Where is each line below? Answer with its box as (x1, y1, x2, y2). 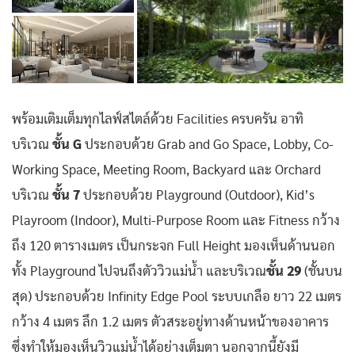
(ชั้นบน (301, 265, 342, 279)
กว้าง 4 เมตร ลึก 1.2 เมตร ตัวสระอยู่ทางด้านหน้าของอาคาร (12, 316, 329, 330)
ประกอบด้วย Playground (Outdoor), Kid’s (83, 189, 315, 203)
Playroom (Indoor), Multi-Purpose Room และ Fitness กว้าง (12, 215, 340, 228)
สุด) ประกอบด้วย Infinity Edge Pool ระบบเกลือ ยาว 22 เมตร (12, 291, 342, 304)
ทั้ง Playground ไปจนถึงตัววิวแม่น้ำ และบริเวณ (12, 265, 266, 279)
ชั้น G (52, 139, 85, 152)
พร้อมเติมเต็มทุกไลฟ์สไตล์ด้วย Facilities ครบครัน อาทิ (12, 113, 303, 127)
